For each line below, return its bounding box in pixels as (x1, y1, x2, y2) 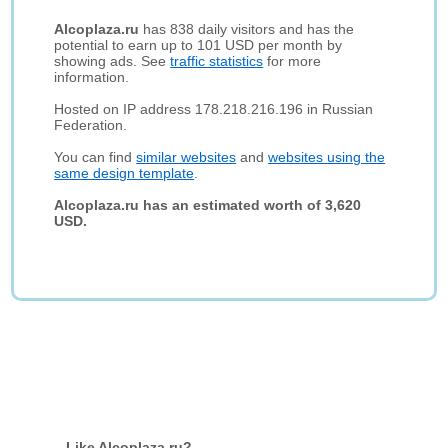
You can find (54, 149, 137, 165)
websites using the (268, 149, 386, 165)
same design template (54, 165, 195, 181)
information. (54, 69, 130, 85)
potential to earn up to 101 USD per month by (54, 37, 343, 53)
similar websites (136, 149, 237, 165)
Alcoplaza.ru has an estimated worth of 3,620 (54, 197, 362, 213)
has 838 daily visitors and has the (139, 21, 355, 37)
